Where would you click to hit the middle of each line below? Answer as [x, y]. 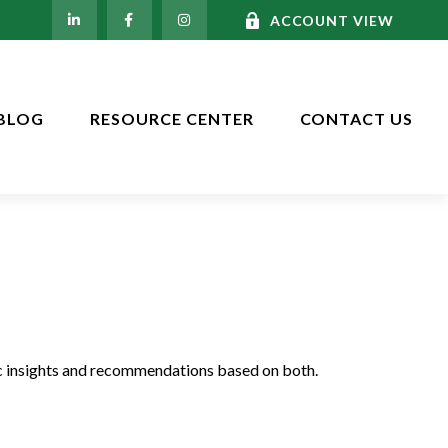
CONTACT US [356, 118]
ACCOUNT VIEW [332, 20]
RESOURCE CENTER [172, 118]
